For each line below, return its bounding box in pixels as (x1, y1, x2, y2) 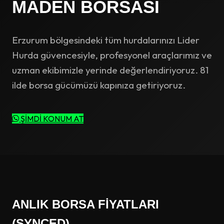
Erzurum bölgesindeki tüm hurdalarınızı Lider (12, 33, 199, 46)
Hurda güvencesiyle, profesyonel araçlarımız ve (12, 48, 212, 61)
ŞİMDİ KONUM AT (19, 113, 83, 123)
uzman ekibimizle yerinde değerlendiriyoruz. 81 (12, 63, 208, 76)
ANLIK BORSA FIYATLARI (12, 197, 159, 211)
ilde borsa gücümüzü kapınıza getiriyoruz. (12, 78, 185, 91)
